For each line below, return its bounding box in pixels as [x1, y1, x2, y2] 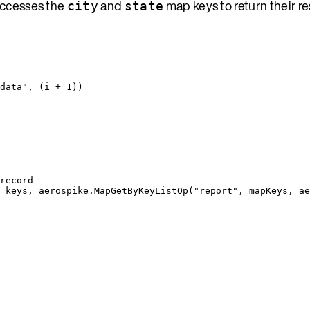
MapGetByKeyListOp [94, 185, 188, 196]
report [199, 185, 232, 196]
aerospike [39, 185, 89, 196]
